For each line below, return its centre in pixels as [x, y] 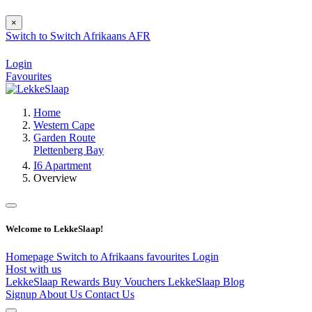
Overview [55, 178]
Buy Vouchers [135, 281]
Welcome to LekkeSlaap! [54, 229]
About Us [62, 294]
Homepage [31, 256]
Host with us [33, 269]
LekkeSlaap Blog [206, 281]
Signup [22, 294]
